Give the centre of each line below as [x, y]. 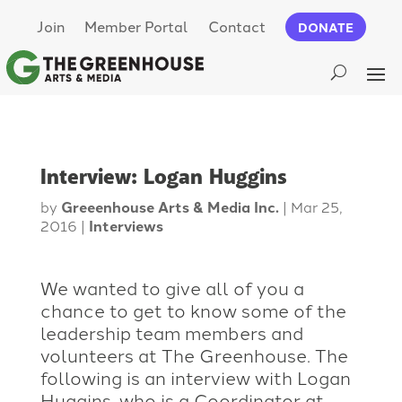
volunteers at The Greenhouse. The [194, 354]
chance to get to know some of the [193, 309]
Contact [236, 26]
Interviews [126, 225]
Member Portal [136, 26]
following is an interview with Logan [195, 376]
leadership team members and [171, 332]
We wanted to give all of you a [172, 287]
